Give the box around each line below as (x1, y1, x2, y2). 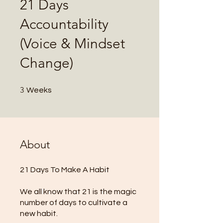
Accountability (20, 15, 109, 32)
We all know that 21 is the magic (20, 187, 136, 196)
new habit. (20, 209, 58, 218)
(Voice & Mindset (20, 35, 125, 52)
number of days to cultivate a (20, 198, 127, 207)
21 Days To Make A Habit (20, 165, 110, 174)
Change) (20, 54, 73, 71)
